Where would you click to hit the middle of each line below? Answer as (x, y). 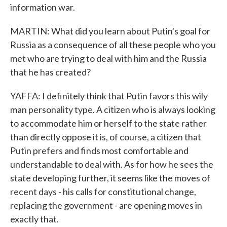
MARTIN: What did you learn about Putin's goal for (110, 31)
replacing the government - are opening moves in (106, 205)
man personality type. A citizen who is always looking (113, 109)
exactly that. (34, 219)
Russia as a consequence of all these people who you (113, 45)
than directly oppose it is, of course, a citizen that (106, 137)
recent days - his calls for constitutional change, (103, 192)
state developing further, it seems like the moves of (110, 178)
